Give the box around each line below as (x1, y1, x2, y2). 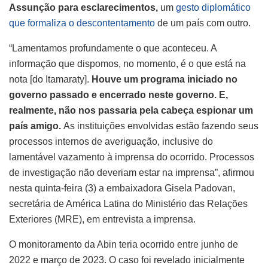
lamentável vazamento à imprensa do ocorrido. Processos (9, 151, 254, 162)
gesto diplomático (176, 2, 251, 13)
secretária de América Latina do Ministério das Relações (9, 198, 248, 209)
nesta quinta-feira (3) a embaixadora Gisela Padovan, (9, 182, 235, 193)
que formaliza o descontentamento (9, 17, 155, 28)
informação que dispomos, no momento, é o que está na (9, 58, 246, 69)
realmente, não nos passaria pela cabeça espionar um (9, 105, 253, 115)
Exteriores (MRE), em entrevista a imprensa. (9, 214, 196, 224)
